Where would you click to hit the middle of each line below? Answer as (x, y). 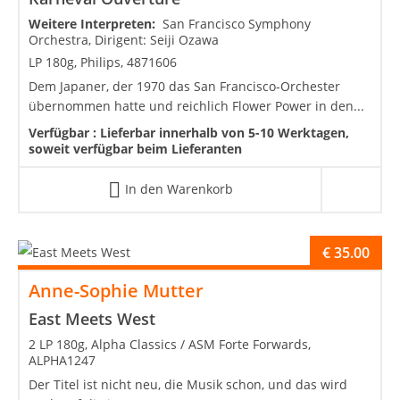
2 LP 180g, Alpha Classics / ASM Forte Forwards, (170, 345)
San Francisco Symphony (237, 24)
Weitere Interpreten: (96, 24)
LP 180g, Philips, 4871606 (103, 62)
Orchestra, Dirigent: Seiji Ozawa (124, 40)
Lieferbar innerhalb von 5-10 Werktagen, (225, 133)
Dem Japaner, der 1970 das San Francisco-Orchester (184, 87)
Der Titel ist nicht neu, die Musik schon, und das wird (188, 385)
